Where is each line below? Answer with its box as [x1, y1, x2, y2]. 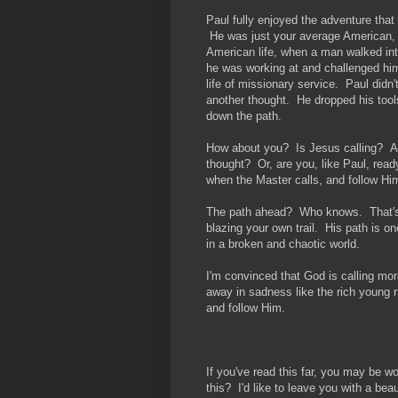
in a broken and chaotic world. [206, 236, 360, 251]
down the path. [206, 108, 282, 123]
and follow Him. [206, 300, 285, 314]
